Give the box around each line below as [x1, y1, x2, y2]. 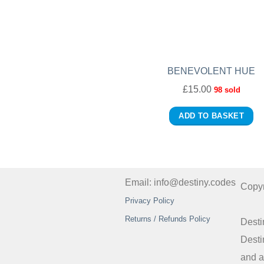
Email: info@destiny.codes [125, 177, 236, 187]
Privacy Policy [125, 196, 174, 205]
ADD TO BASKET [179, 111, 245, 120]
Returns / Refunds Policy [125, 214, 210, 223]
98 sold [213, 86, 240, 95]
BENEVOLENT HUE [167, 65, 256, 76]
